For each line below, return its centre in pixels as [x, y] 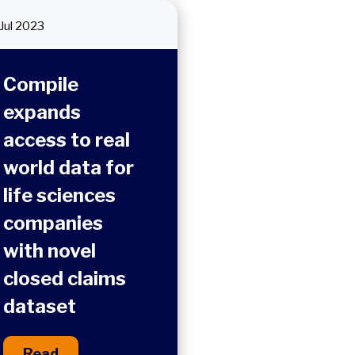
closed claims [64, 279]
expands [42, 112]
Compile [40, 84]
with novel [49, 251]
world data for [68, 168]
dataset [39, 306]
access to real [66, 140]
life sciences [59, 195]
